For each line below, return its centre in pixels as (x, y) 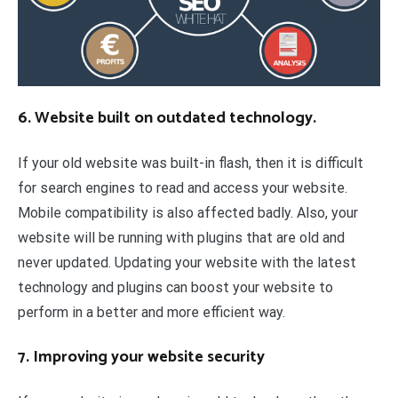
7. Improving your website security (141, 357)
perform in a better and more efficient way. (151, 312)
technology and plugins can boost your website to (175, 287)
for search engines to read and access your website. (183, 187)
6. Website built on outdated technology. (167, 118)
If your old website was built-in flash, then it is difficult (191, 163)
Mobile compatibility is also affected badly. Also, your (188, 212)
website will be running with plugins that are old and (181, 237)
